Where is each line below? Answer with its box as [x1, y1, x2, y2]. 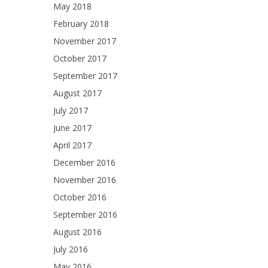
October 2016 [53, 191, 106, 203]
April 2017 [53, 139, 92, 151]
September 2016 [53, 209, 117, 220]
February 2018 [53, 18, 109, 29]
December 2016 [53, 157, 115, 168]
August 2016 [53, 226, 102, 237]
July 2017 [53, 105, 88, 116]
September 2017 [53, 70, 117, 81]
